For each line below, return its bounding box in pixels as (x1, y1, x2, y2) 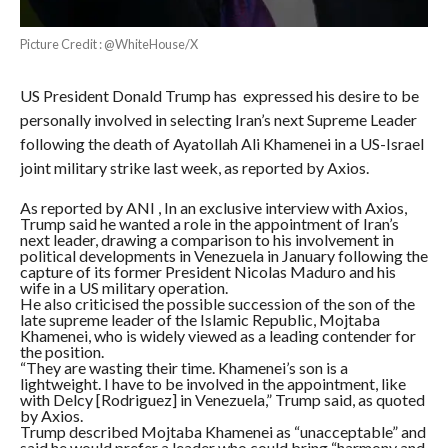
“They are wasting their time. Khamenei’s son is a (19, 357, 348, 377)
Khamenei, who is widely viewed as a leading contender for (19, 325, 416, 345)
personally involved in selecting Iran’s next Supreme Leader (19, 109, 417, 129)
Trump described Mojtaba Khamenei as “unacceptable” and (19, 421, 426, 441)
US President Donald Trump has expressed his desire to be (19, 85, 419, 105)
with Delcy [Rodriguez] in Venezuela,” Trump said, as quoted (19, 389, 425, 409)
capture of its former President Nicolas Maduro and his (19, 261, 396, 281)
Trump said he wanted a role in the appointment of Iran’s (19, 213, 399, 233)
